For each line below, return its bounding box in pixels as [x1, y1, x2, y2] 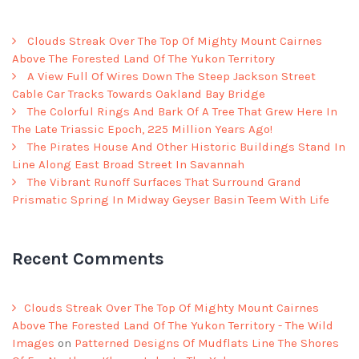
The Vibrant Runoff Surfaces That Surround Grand [27, 174, 301, 189]
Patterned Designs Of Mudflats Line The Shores [75, 335, 339, 350]
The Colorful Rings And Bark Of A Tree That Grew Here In [27, 103, 337, 119]
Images [12, 335, 54, 350]
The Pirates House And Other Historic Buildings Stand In [27, 139, 345, 154]
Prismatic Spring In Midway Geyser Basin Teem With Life [12, 192, 329, 207]
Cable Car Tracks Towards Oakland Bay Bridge [12, 86, 265, 101]
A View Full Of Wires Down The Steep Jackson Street [27, 68, 316, 83]
